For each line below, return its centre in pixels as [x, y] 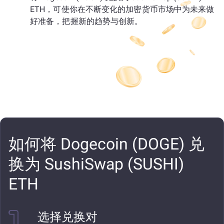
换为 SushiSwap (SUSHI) [96, 164]
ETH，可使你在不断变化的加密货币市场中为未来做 [122, 9]
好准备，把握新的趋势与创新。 [86, 21]
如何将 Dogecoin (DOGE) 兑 [106, 144]
